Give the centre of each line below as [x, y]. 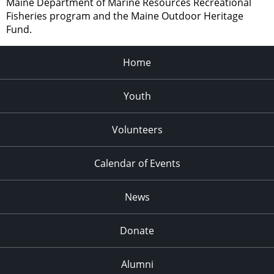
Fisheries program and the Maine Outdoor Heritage [125, 16]
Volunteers [137, 129]
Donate [137, 230]
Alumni [137, 264]
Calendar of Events [137, 163]
